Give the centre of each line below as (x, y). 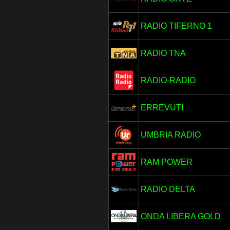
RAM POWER (166, 162)
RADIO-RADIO (168, 80)
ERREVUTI (162, 108)
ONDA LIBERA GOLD (180, 216)
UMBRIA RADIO (170, 135)
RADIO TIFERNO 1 (176, 26)
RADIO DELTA (168, 189)
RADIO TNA (163, 53)
